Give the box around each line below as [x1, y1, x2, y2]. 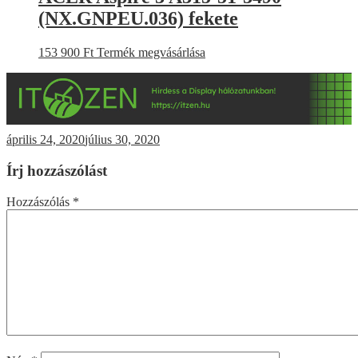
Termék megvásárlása [97, 45, 205, 59]
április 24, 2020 [6, 132, 85, 146]
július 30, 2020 [85, 132, 160, 146]
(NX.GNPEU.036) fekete [38, 7, 238, 29]
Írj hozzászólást [6, 161, 107, 179]
